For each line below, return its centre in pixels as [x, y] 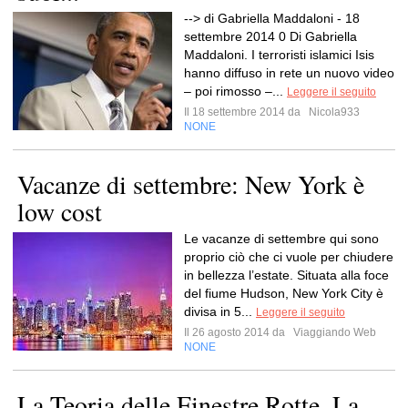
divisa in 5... [220, 311]
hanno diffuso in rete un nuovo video [289, 73]
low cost [60, 211]
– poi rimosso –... [235, 91]
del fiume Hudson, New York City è [284, 293]
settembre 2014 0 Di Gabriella [270, 36]
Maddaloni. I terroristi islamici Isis [279, 55]
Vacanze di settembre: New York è [191, 184]
